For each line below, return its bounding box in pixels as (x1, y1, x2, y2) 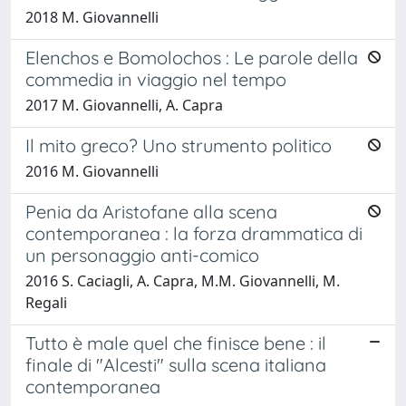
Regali (25, 292, 67, 313)
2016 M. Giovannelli (25, 160, 159, 181)
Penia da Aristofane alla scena (25, 199, 277, 223)
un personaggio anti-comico (25, 243, 259, 266)
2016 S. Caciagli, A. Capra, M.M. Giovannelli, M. (25, 270, 340, 291)
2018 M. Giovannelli (25, 6, 159, 27)
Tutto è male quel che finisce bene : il (25, 331, 326, 354)
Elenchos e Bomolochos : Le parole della (25, 45, 358, 69)
